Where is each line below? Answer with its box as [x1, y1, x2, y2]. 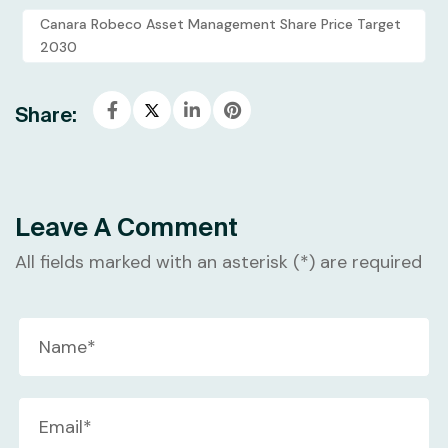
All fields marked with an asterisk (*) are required [15, 250, 422, 275]
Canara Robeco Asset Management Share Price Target [40, 15, 401, 34]
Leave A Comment [15, 213, 238, 242]
